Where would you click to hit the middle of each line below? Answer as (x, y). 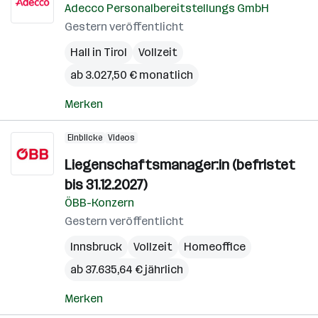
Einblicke (85, 138)
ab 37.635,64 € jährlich (127, 269)
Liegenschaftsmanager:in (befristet (180, 165)
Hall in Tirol (99, 52)
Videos (121, 138)
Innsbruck (96, 247)
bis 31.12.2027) (106, 185)
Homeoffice (215, 247)
